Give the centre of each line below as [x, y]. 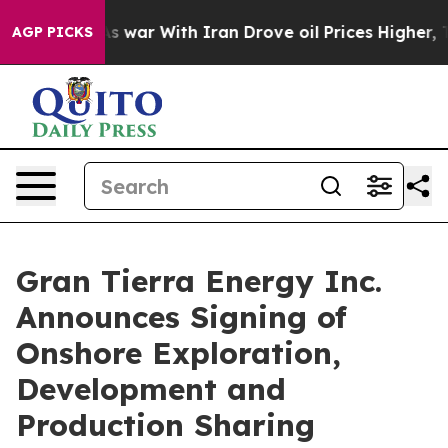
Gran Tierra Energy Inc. [199, 281]
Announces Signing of [181, 317]
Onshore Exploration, [178, 353]
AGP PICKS [52, 32]
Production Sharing [165, 425]
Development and [151, 389]
